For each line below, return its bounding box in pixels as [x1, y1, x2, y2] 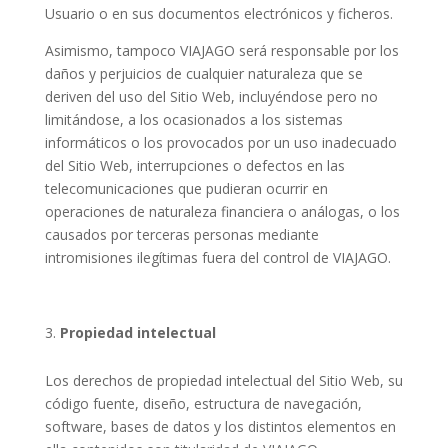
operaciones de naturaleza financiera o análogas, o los [44, 202, 400, 221]
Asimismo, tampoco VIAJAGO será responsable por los [44, 41, 399, 60]
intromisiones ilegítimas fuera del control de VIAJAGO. [44, 248, 391, 267]
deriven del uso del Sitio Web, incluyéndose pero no [44, 87, 378, 106]
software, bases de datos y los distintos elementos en [44, 417, 396, 436]
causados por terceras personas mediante [44, 225, 319, 244]
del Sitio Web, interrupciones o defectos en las [44, 156, 345, 175]
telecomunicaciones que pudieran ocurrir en [44, 179, 328, 198]
